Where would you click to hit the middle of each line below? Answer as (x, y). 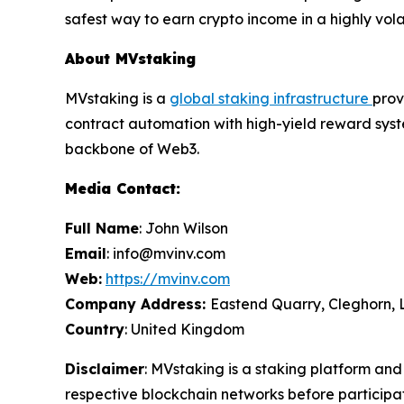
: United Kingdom (184, 330)
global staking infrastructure (271, 99)
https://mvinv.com (168, 279)
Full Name (102, 229)
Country (95, 330)
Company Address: (138, 304)
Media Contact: (123, 189)
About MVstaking (130, 59)
